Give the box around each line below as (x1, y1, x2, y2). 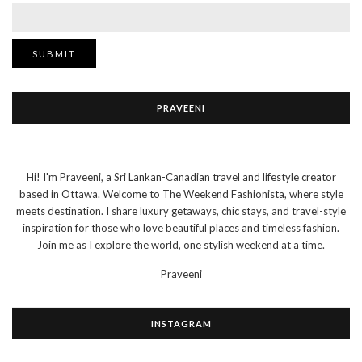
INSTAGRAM (150, 318, 212, 330)
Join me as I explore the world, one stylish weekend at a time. (37, 238, 325, 252)
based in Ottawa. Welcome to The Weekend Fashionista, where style (19, 187, 343, 201)
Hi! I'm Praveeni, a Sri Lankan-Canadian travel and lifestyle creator (26, 170, 336, 184)
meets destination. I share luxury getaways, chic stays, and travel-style (16, 204, 346, 218)
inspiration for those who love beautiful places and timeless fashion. (23, 221, 339, 235)
